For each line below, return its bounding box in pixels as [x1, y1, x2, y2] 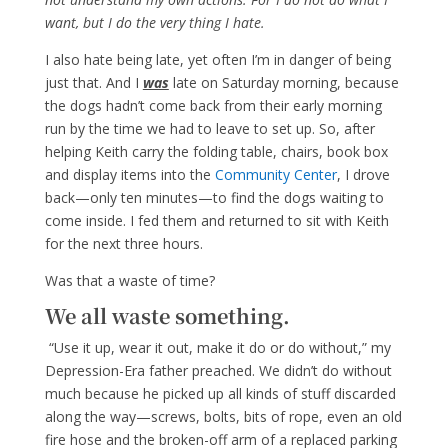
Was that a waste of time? [44, 271, 215, 290]
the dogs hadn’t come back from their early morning [44, 96, 382, 115]
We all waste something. [44, 301, 290, 330]
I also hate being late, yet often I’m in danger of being [44, 50, 391, 69]
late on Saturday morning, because [168, 73, 399, 92]
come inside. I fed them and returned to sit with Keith [44, 211, 389, 230]
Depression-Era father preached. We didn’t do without [44, 361, 392, 380]
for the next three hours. [44, 234, 203, 253]
